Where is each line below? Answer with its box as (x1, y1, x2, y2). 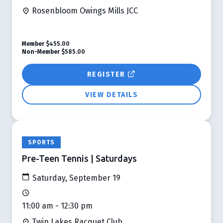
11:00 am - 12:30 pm (22, 201, 93, 211)
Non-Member (22, 48, 60, 55)
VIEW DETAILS (85, 90, 138, 99)
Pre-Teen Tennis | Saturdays (22, 153, 137, 163)
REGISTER (87, 70, 127, 79)
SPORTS (28, 138, 55, 146)
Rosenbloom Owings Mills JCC (30, 5, 138, 15)
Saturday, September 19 (30, 173, 120, 183)
